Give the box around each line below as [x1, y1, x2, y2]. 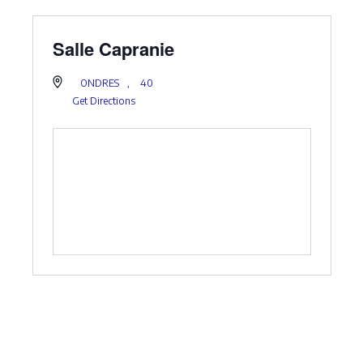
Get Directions [72, 95, 136, 108]
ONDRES [80, 77, 120, 90]
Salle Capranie [52, 36, 174, 62]
